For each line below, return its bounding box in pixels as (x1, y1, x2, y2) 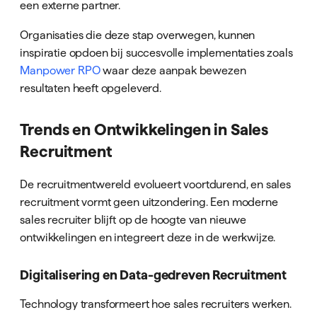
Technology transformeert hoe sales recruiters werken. (20, 296, 292, 310)
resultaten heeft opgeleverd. (20, 81, 161, 94)
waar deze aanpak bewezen (100, 63, 246, 76)
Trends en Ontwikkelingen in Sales (20, 121, 269, 139)
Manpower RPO (20, 63, 100, 76)
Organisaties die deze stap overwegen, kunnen (20, 28, 255, 41)
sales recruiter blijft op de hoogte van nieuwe (20, 213, 246, 226)
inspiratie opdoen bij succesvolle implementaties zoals (20, 45, 293, 59)
